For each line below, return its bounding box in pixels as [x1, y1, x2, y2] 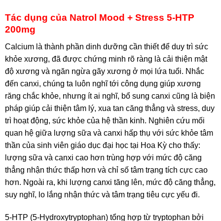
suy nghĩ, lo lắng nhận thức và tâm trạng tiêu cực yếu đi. [5, 190, 200, 199]
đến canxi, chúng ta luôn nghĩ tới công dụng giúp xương [5, 79, 201, 88]
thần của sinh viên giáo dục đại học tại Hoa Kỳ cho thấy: [5, 141, 200, 149]
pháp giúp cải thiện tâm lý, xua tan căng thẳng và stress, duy [5, 104, 215, 112]
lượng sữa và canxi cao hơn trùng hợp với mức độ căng [5, 153, 202, 162]
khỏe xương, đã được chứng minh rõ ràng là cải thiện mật [5, 54, 207, 63]
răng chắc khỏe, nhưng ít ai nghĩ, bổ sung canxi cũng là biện [5, 91, 215, 100]
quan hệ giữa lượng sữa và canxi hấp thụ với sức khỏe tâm [5, 128, 213, 137]
